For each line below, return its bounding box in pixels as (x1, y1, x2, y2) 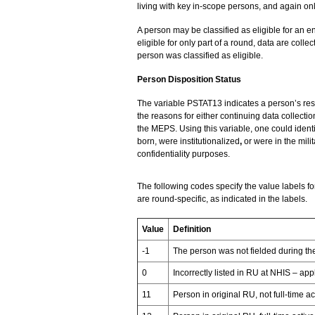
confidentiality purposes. (136, 148, 230, 159)
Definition (172, 224, 211, 234)
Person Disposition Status (136, 74, 241, 84)
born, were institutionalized (136, 136, 240, 146)
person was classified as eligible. (136, 50, 263, 60)
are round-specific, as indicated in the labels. (136, 193, 307, 204)
